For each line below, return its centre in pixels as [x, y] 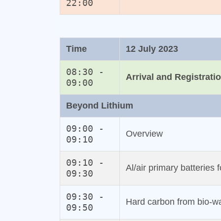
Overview [144, 134]
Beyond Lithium [99, 106]
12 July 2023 [152, 49]
